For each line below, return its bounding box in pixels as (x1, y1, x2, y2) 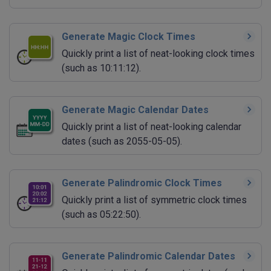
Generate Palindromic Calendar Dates (62, 250, 235, 263)
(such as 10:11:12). (62, 62, 141, 74)
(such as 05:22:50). (62, 209, 141, 221)
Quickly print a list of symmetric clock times (62, 194, 247, 206)
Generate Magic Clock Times (62, 31, 195, 43)
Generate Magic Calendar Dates (62, 104, 209, 116)
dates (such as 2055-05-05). (62, 135, 182, 148)
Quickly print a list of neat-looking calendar (62, 121, 241, 133)
